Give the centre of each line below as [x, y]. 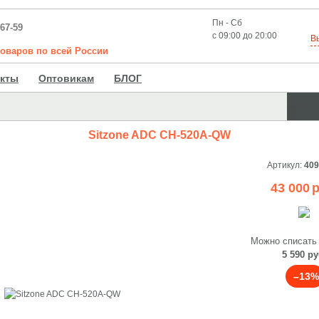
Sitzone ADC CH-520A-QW [159, 135]
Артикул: [286, 165]
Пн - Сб [227, 23]
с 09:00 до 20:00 [245, 36]
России [92, 51]
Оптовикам [66, 78]
